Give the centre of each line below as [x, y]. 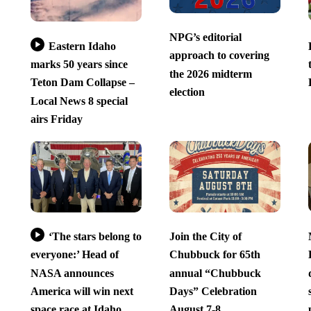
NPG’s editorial [205, 37]
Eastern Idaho [82, 46]
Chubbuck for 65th [215, 255]
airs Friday [56, 119]
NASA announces [72, 273]
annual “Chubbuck [215, 273]
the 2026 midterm [210, 74]
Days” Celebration [213, 292]
